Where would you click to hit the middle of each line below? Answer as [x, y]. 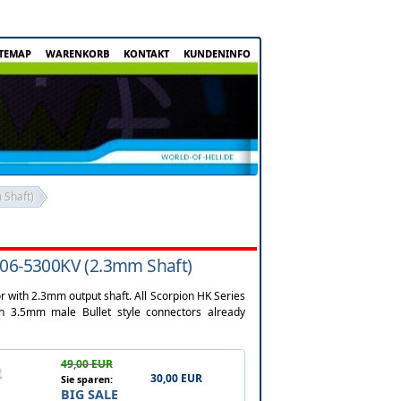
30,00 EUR [176, 378]
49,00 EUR [86, 363]
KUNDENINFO [217, 53]
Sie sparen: [86, 379]
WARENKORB [77, 53]
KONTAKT [146, 53]
